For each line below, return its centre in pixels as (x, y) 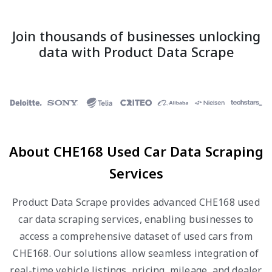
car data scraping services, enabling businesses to (136, 219)
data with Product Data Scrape (136, 52)
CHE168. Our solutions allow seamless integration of (136, 253)
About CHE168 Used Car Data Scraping (136, 151)
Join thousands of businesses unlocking (136, 36)
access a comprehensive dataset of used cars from (136, 236)
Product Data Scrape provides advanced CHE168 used (136, 202)
